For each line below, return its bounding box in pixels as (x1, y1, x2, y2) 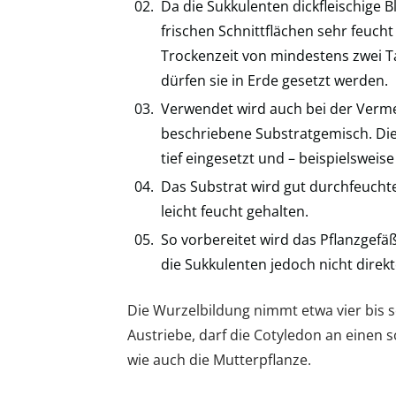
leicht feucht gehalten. (161, 201, 308, 221)
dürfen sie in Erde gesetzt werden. (161, 70, 388, 90)
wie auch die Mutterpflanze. (127, 349, 311, 369)
